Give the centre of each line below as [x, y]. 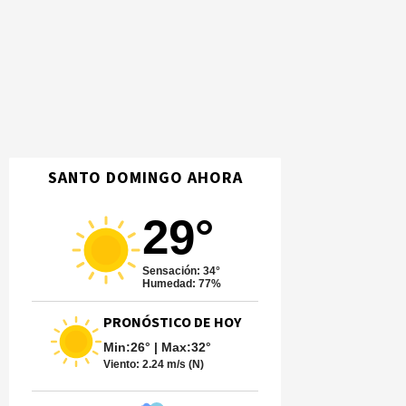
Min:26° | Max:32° [157, 347]
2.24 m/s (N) [173, 364]
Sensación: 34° [181, 271]
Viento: [123, 364]
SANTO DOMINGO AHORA [145, 178]
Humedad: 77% [181, 284]
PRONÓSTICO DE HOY [172, 323]
